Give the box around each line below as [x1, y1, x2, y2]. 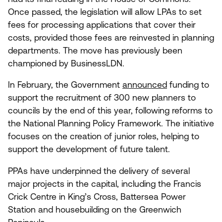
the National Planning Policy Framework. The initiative [8, 118, 214, 129]
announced [122, 80, 167, 90]
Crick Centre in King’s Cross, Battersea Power [8, 191, 186, 202]
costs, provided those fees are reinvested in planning [8, 32, 214, 43]
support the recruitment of [8, 93, 114, 103]
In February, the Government [8, 80, 122, 90]
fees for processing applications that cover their [8, 19, 196, 30]
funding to [167, 80, 209, 90]
